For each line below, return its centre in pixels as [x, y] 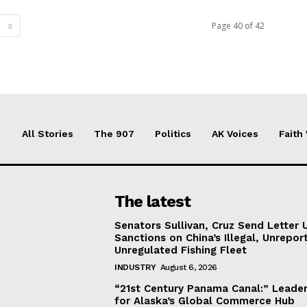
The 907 [114, 134]
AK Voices [235, 134]
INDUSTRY [135, 267]
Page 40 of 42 [238, 26]
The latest [153, 201]
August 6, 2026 [188, 267]
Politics [173, 134]
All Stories [48, 134]
